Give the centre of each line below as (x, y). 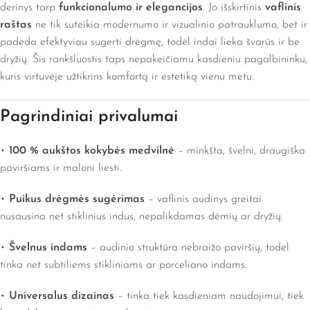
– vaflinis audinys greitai (203, 200)
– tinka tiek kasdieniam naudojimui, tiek (209, 297)
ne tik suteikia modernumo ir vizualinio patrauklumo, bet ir (170, 25)
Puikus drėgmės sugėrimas (77, 200)
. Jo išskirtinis (234, 8)
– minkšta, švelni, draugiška (240, 151)
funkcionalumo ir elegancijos (131, 8)
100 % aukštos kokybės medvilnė (92, 151)
